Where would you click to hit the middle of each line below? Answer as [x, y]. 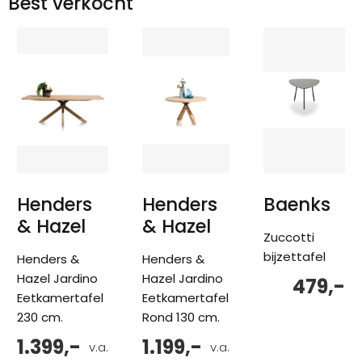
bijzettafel [295, 256]
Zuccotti [289, 237]
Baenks [297, 204]
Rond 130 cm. [181, 317]
